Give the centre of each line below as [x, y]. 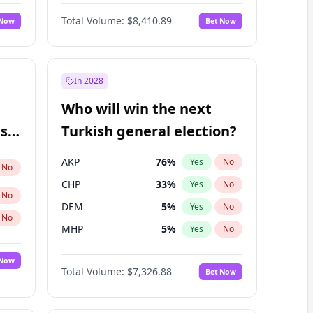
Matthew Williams [103, 12]
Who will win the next [136, 109]
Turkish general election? [149, 131]
